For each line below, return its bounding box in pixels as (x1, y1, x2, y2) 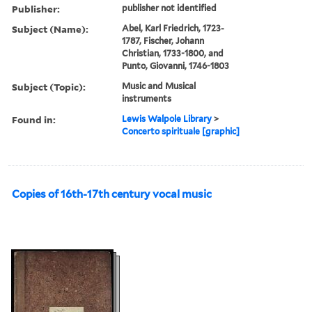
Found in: (12, 112, 56, 126)
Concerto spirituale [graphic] (122, 125, 240, 136)
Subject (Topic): (12, 79, 86, 93)
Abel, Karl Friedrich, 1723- (122, 22, 225, 33)
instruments (122, 93, 172, 104)
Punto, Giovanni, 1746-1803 (122, 60, 230, 71)
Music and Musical (122, 80, 196, 91)
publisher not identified (122, 2, 217, 13)
